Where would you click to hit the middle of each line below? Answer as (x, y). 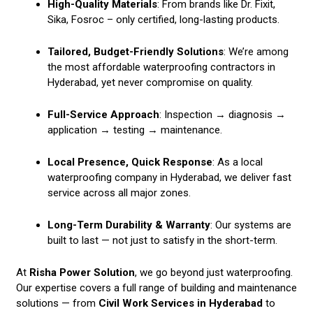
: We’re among (256, 51)
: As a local (238, 162)
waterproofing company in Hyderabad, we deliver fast (169, 177)
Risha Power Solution (82, 272)
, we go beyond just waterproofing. (214, 272)
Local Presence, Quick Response (130, 162)
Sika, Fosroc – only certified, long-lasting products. (163, 19)
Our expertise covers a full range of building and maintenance (156, 287)
